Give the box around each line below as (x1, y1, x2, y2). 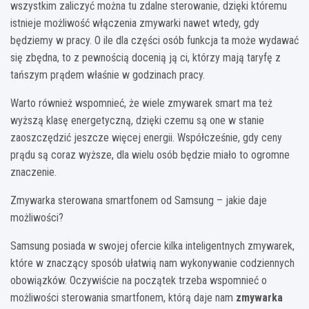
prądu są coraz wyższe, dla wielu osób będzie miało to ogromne (10, 148, 290, 161)
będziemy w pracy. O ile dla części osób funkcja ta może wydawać (10, 33, 299, 47)
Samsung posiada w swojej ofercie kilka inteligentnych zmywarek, (10, 239, 295, 252)
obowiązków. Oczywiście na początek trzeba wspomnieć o (10, 273, 267, 287)
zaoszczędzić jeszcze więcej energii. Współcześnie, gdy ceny (10, 130, 282, 144)
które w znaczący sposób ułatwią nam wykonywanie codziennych (10, 256, 295, 270)
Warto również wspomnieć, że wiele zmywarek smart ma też (10, 96, 272, 110)
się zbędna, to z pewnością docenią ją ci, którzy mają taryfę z (10, 50, 281, 64)
